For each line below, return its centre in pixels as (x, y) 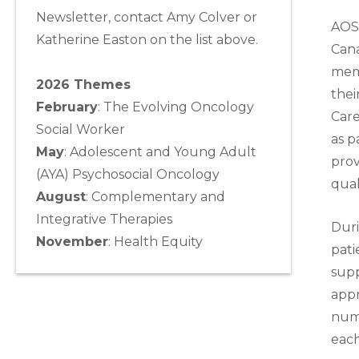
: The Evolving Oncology (176, 107)
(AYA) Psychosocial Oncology (128, 175)
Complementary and (158, 197)
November (72, 242)
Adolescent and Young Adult (163, 152)
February (67, 107)
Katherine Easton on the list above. (147, 40)
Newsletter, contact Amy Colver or (147, 18)
